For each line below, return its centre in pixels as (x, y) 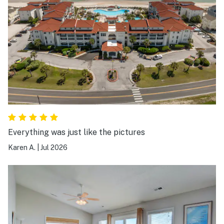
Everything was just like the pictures (76, 132)
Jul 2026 (54, 148)
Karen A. (22, 148)
